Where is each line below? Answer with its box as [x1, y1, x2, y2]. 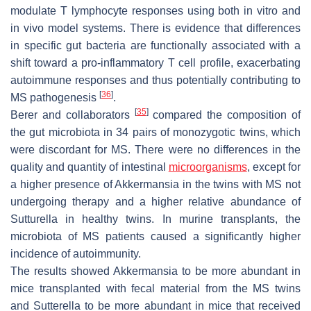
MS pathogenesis [10, 91, 99, 103]
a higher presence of [10, 178, 115, 190]
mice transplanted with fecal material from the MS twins [10, 282, 301, 294]
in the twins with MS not [179, 178, 301, 190]
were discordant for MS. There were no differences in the [10, 143, 301, 155]
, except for [246, 160, 301, 173]
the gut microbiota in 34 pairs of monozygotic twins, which [10, 126, 301, 138]
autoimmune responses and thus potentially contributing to [10, 74, 301, 86]
